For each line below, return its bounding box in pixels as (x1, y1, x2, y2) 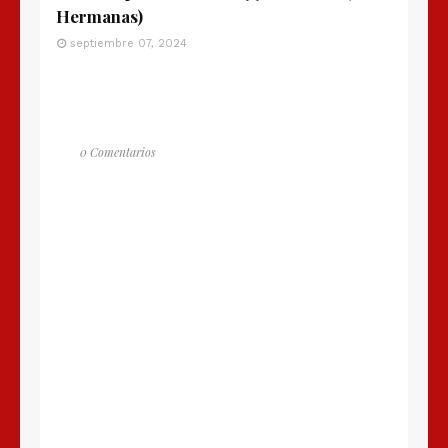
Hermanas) (56, 5, 143, 28)
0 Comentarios (80, 144, 156, 161)
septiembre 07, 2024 (70, 37, 187, 51)
